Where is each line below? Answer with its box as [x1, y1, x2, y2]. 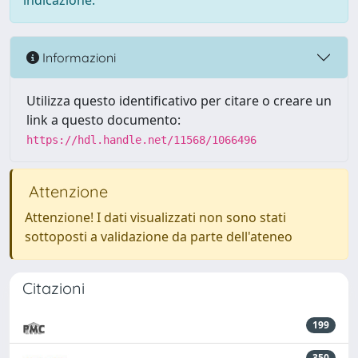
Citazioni [22, 278, 85, 298]
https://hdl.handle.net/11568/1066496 [26, 133, 257, 146]
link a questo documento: [26, 111, 181, 129]
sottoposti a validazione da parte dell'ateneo [25, 228, 292, 245]
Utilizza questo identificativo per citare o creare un [26, 92, 332, 109]
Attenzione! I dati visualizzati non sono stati [25, 209, 286, 226]
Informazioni [39, 49, 116, 66]
